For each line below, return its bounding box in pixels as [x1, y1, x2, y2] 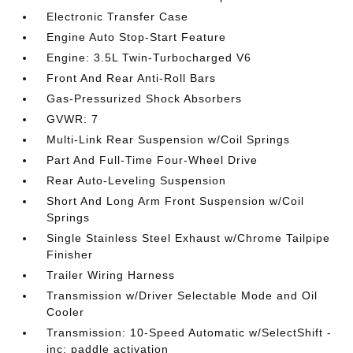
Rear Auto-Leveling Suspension [46, 174, 227, 188]
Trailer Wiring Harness [46, 269, 176, 282]
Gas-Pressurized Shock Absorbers [46, 92, 243, 106]
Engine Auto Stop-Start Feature [46, 31, 227, 44]
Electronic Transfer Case [46, 10, 189, 24]
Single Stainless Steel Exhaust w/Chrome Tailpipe [46, 232, 331, 245]
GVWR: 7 [46, 113, 99, 126]
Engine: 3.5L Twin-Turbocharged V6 [46, 51, 252, 65]
